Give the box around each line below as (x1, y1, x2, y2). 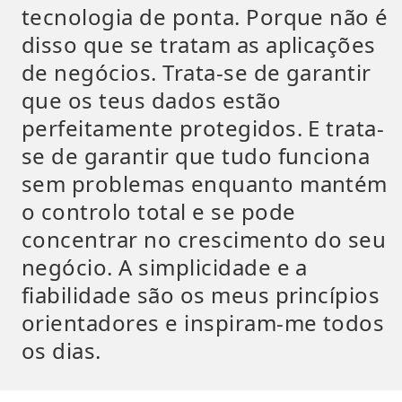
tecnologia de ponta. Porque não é (22, 2, 389, 31)
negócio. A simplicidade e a (22, 252, 308, 282)
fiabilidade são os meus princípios (22, 280, 380, 310)
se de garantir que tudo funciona (22, 141, 371, 170)
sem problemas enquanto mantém (22, 169, 388, 198)
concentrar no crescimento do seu (22, 224, 387, 254)
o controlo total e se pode (22, 197, 296, 226)
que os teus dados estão (22, 85, 282, 115)
